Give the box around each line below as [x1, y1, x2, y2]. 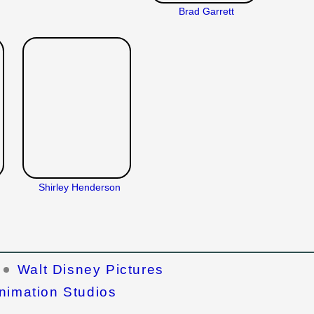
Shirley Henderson [38, 181, 121, 193]
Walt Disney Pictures [17, 262, 164, 278]
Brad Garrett [178, 6, 234, 18]
